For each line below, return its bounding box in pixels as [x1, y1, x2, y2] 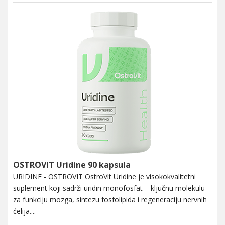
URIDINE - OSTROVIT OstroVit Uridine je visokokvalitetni [13, 171, 196, 181]
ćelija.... [13, 206, 36, 216]
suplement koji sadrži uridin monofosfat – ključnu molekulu [13, 183, 205, 193]
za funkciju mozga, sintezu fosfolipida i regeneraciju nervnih [13, 194, 207, 204]
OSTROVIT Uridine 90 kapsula [13, 159, 131, 170]
